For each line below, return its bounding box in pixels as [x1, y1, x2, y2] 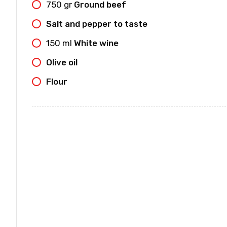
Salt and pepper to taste [46, 19, 147, 29]
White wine [74, 38, 119, 48]
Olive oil [46, 57, 78, 67]
